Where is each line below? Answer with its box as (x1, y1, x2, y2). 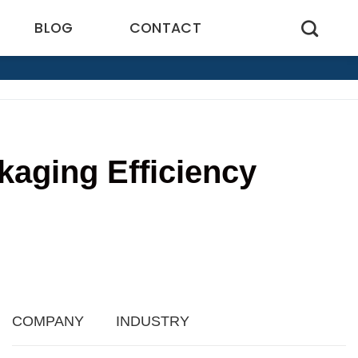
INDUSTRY (116, 313, 189, 329)
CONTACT (129, 18, 202, 38)
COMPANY (12, 313, 84, 329)
